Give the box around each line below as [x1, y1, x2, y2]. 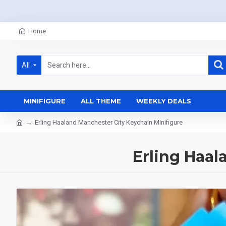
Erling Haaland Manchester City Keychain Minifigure [35, 119, 183, 126]
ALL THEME [81, 97, 121, 105]
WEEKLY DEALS [136, 97, 191, 105]
